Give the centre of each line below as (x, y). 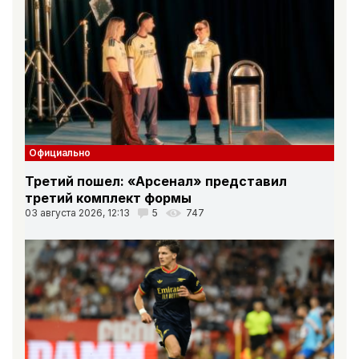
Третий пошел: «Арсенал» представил (156, 182)
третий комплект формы (108, 198)
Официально (60, 153)
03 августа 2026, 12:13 (77, 213)
